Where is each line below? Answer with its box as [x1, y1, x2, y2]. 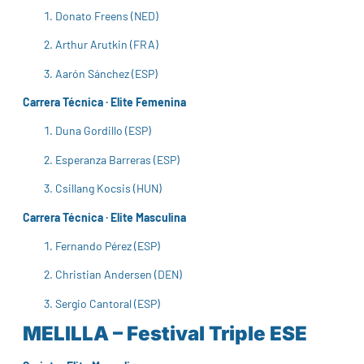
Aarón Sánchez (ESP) [55, 66, 158, 80]
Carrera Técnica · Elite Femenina [23, 95, 186, 110]
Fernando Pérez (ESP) [55, 239, 160, 253]
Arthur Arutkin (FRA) [55, 37, 158, 52]
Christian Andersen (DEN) [55, 267, 182, 282]
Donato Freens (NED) [55, 8, 158, 23]
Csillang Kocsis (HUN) [55, 181, 162, 196]
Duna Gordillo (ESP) [55, 123, 151, 138]
